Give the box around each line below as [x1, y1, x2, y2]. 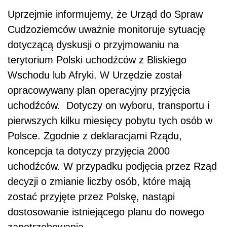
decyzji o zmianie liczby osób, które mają [8, 176, 191, 187]
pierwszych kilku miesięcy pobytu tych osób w [8, 115, 212, 127]
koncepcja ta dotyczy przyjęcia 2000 [8, 145, 170, 157]
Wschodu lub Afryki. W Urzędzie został [8, 69, 181, 81]
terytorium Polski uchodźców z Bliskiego [8, 54, 186, 66]
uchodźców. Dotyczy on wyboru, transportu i [8, 100, 209, 111]
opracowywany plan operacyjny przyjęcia [8, 85, 190, 96]
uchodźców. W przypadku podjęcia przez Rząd [8, 161, 217, 172]
